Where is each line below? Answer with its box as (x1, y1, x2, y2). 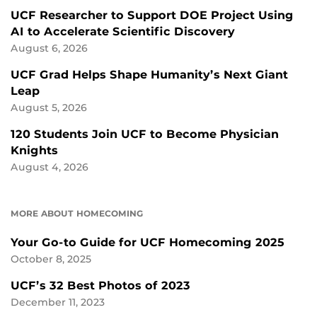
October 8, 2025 (11, 253, 91, 265)
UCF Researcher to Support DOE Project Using (11, 8, 294, 23)
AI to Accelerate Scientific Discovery (11, 25, 235, 39)
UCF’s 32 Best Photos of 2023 (11, 279, 190, 293)
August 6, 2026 (11, 42, 88, 54)
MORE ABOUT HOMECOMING (11, 208, 143, 219)
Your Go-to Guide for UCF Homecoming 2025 (11, 236, 284, 250)
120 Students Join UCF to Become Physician (11, 127, 279, 142)
